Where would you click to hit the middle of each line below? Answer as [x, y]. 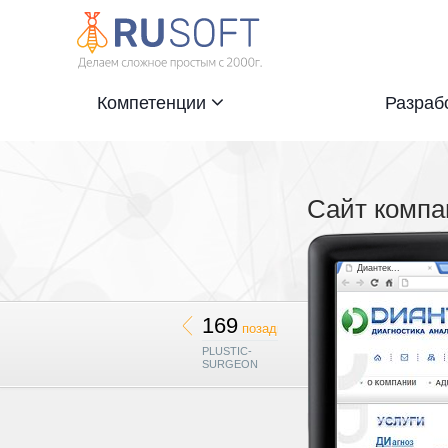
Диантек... [378, 268]
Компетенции [153, 103]
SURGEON [230, 364]
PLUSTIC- [227, 351]
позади [261, 328]
